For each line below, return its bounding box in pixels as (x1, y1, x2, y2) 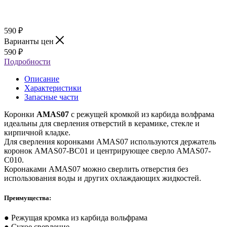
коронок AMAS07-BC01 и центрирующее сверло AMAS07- (4, 146, 211, 155)
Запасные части (24, 92, 79, 101)
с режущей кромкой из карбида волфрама (69, 109, 214, 119)
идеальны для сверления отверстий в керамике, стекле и (4, 119, 200, 128)
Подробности (4, 57, 51, 66)
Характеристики (24, 83, 82, 92)
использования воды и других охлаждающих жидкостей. (4, 173, 201, 182)
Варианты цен (4, 36, 56, 46)
